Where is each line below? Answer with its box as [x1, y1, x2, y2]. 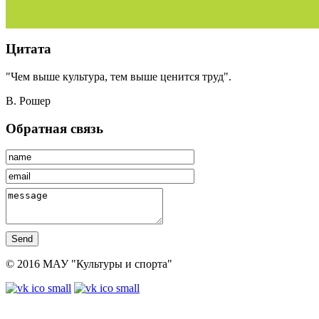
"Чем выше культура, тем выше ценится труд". [6, 70, 231, 83]
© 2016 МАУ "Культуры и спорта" [6, 258, 172, 271]
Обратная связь [6, 120, 103, 136]
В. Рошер [6, 94, 51, 107]
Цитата [6, 41, 51, 57]
